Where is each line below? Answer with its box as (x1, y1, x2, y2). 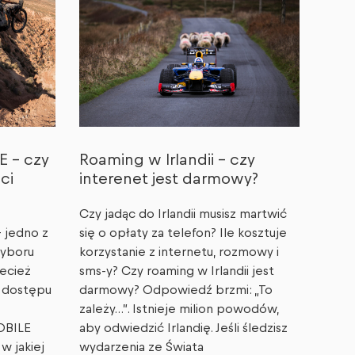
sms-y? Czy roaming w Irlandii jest (78, 265, 274, 278)
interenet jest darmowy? (78, 171, 258, 188)
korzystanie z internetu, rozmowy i (78, 246, 279, 259)
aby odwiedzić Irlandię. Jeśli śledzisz (78, 322, 288, 335)
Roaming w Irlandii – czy (78, 152, 255, 169)
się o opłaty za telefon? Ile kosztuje (78, 227, 287, 240)
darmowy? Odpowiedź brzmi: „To (78, 284, 273, 297)
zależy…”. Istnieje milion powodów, (78, 303, 279, 316)
